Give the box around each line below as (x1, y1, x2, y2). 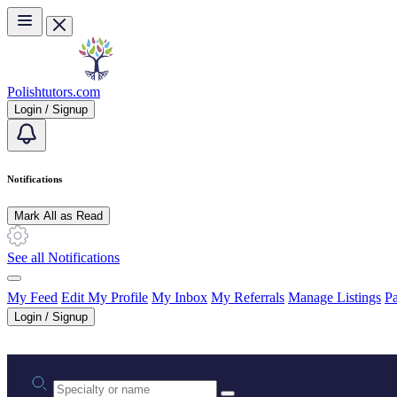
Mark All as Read (14, 208, 103, 222)
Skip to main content (6, 6, 121, 21)
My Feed (7, 289, 58, 305)
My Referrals (211, 289, 284, 305)
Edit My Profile (61, 289, 148, 305)
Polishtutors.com (7, 84, 100, 99)
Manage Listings (288, 289, 381, 305)
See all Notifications (7, 249, 120, 265)
